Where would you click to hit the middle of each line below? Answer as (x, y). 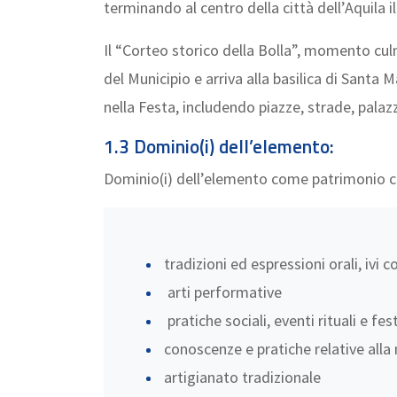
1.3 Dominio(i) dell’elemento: (219, 146)
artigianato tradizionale (242, 377)
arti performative (223, 292)
